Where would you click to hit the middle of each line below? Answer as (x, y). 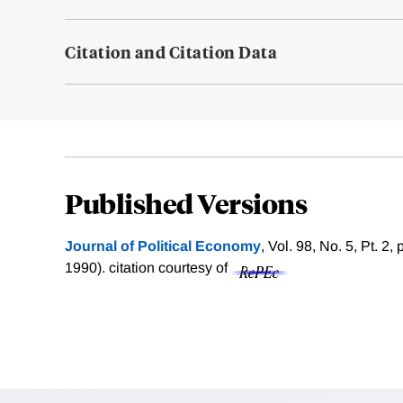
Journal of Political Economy (163, 246)
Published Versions (186, 203)
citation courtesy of (170, 268)
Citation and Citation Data (171, 52)
